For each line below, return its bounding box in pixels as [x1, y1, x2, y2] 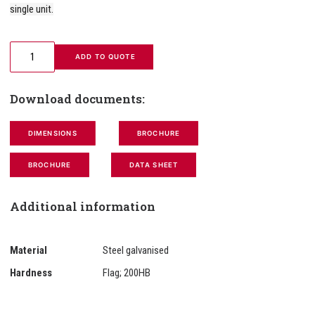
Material [10, 244, 47, 257]
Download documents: [10, 91, 145, 107]
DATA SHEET [129, 160, 178, 169]
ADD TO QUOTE [75, 52, 136, 61]
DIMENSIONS [27, 129, 77, 138]
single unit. [10, 3, 53, 15]
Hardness [10, 266, 52, 279]
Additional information [10, 198, 155, 214]
